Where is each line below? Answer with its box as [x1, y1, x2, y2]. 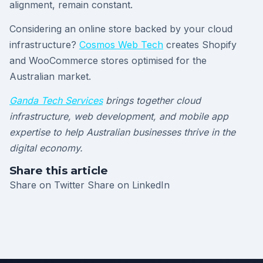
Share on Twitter [9, 179, 87, 191]
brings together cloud [103, 95, 201, 106]
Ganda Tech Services [9, 95, 103, 106]
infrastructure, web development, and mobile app [9, 110, 228, 122]
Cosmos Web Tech [79, 39, 163, 50]
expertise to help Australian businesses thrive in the [9, 126, 235, 138]
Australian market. [9, 70, 91, 82]
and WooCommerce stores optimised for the [9, 55, 207, 66]
